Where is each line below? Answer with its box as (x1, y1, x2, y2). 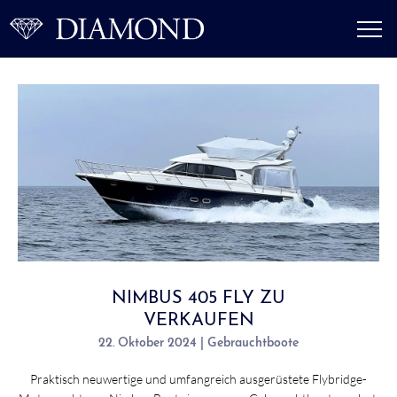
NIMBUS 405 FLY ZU (112, 289, 285, 307)
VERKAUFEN (143, 311, 254, 330)
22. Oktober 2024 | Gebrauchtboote (98, 336, 299, 350)
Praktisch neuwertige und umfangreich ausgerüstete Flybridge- (30, 370, 367, 386)
